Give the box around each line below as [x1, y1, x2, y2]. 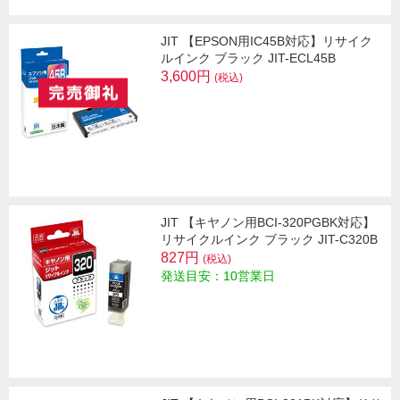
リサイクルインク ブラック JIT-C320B [161, 231, 378, 246]
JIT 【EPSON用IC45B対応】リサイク [161, 33, 372, 48]
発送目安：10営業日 [161, 268, 275, 283]
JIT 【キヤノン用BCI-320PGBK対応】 [161, 214, 375, 229]
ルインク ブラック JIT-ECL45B [161, 50, 336, 65]
